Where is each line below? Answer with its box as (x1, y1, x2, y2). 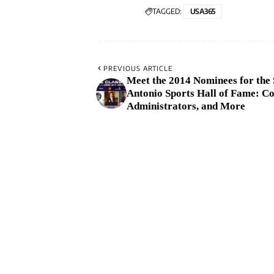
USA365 (190, 7, 215, 17)
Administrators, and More (127, 100, 245, 113)
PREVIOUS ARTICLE (103, 64, 172, 73)
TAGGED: (152, 7, 182, 17)
